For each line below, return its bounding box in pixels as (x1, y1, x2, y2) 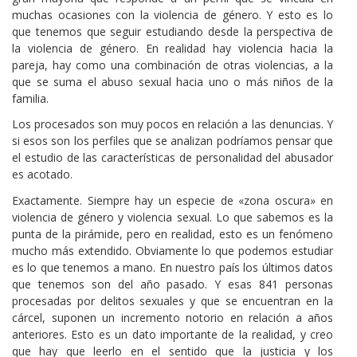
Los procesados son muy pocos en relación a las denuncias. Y (12, 116, 333, 132)
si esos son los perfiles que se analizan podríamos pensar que (12, 133, 333, 149)
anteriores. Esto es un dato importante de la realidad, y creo (12, 326, 333, 342)
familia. (12, 91, 49, 107)
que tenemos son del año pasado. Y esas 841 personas (12, 276, 333, 292)
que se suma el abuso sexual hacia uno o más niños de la (12, 74, 333, 90)
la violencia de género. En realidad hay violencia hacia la (12, 41, 333, 57)
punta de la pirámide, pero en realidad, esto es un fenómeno (12, 226, 333, 241)
